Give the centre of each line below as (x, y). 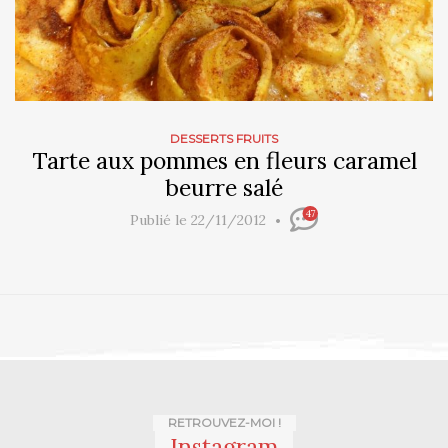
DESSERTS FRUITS (224, 139)
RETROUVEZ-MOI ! (224, 423)
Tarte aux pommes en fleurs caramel (224, 161)
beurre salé (224, 188)
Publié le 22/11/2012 (200, 220)
